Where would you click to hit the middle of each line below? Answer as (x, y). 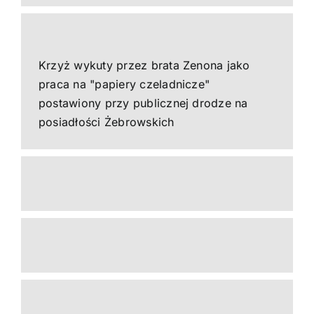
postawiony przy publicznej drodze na (143, 103)
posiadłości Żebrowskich (106, 122)
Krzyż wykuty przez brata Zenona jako (144, 65)
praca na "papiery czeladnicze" (124, 84)
